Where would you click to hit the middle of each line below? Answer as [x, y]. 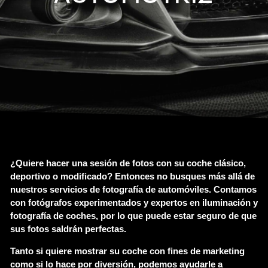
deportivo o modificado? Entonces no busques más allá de [133, 176]
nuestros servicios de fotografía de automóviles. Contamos [133, 190]
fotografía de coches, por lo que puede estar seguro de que [133, 216]
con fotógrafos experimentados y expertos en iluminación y [134, 203]
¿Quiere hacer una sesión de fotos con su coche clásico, [128, 163]
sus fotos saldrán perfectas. [68, 229]
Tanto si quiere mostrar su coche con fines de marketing [127, 251]
